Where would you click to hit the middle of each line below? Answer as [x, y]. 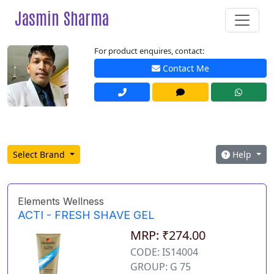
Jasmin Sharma [62, 17]
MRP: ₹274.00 [168, 235]
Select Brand [40, 155]
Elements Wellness [61, 202]
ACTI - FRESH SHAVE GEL [86, 215]
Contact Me [185, 68]
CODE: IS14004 [164, 252]
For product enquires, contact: [149, 51]
